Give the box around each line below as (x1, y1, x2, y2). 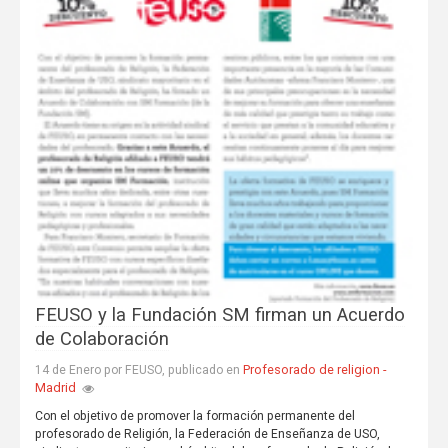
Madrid (34, 380, 76, 396)
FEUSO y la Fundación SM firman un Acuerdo (34, 304, 405, 327)
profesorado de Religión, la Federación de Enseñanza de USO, (34, 427, 380, 442)
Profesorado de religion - (242, 362, 387, 378)
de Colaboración (34, 328, 169, 351)
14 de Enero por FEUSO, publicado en (34, 363, 243, 378)
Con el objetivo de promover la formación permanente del (34, 409, 355, 424)
